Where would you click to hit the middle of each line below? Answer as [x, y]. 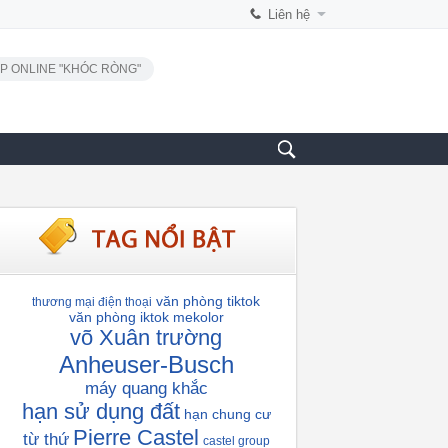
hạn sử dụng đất [100, 411]
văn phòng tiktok [208, 301]
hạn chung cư [227, 414]
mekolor [198, 317]
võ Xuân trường [146, 337]
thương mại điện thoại [92, 302]
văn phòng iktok [118, 317]
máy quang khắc [146, 388]
